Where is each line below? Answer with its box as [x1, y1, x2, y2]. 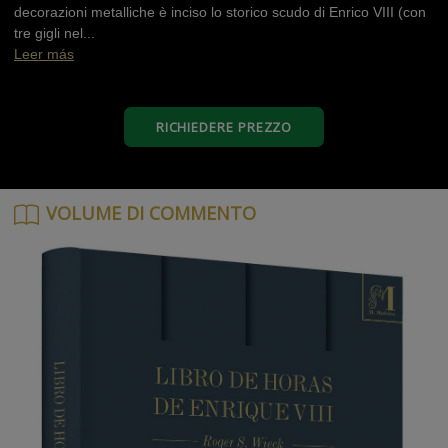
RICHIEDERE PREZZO [155, 117, 293, 136]
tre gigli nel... [14, 25, 95, 41]
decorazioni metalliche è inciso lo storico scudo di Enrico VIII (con [14, 4, 426, 20]
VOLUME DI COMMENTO [46, 201, 256, 225]
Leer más [14, 46, 74, 62]
